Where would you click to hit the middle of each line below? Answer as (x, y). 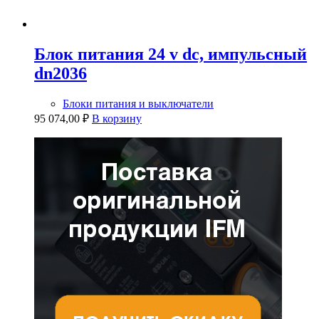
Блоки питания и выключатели (138, 103)
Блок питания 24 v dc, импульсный (171, 54)
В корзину (117, 118)
